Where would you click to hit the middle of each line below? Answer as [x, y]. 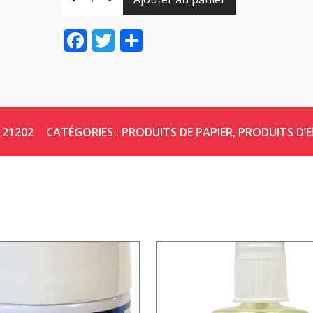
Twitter [152, 40]
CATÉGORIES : [84, 132]
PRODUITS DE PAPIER [177, 132]
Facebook [136, 40]
